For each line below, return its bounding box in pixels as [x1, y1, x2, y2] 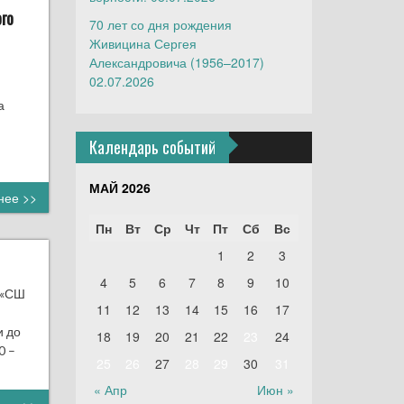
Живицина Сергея [88, 34, 197, 52]
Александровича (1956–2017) [88, 53, 264, 71]
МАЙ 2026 [88, 179, 151, 197]
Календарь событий [88, 135, 216, 159]
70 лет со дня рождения [88, 15, 232, 33]
